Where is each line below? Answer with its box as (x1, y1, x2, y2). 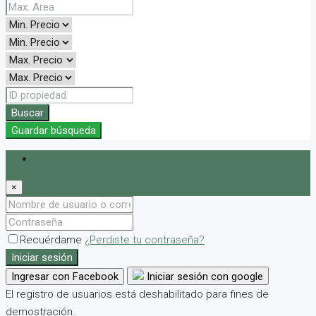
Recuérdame (20, 233, 85, 246)
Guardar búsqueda (11, 123, 96, 137)
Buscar (11, 106, 44, 119)
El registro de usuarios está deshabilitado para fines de (6, 287, 269, 300)
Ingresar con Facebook (11, 269, 119, 283)
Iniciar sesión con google (144, 269, 263, 283)
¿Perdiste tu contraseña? (85, 233, 205, 246)
